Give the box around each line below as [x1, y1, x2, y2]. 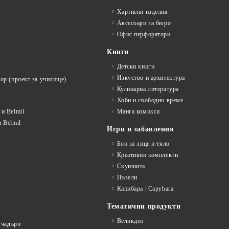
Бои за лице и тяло [117, 140, 170, 147]
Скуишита [117, 163, 146, 170]
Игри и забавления [107, 125, 174, 133]
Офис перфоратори [117, 31, 171, 38]
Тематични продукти [107, 202, 181, 210]
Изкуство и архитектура [117, 74, 185, 81]
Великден [117, 217, 144, 224]
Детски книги [117, 63, 155, 70]
